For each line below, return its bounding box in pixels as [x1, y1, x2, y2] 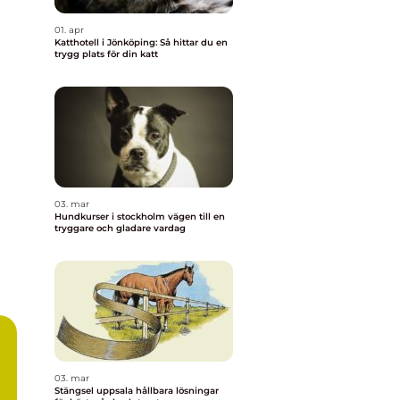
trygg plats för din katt [54, 48, 158, 60]
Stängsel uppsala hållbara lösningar [54, 385, 136, 396]
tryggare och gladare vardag [54, 222, 186, 234]
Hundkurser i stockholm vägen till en [54, 211, 168, 222]
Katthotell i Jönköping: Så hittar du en [54, 37, 228, 48]
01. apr [54, 24, 84, 36]
